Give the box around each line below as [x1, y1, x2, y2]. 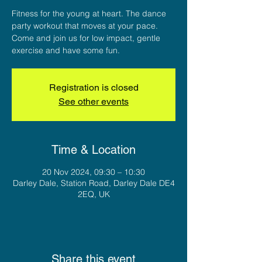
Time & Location [51, 142, 136, 157]
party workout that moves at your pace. [12, 20, 158, 31]
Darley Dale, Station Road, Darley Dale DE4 [12, 177, 175, 188]
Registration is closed [49, 81, 139, 93]
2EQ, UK [77, 188, 110, 199]
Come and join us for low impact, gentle [12, 32, 160, 43]
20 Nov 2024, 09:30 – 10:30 [42, 166, 145, 177]
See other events [58, 95, 129, 107]
